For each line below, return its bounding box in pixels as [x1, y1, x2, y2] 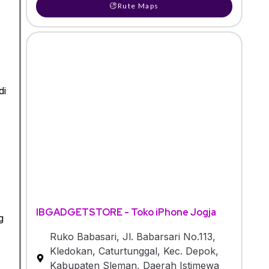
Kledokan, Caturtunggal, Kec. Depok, [49, 244, 219, 257]
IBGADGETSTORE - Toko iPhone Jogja [36, 205, 216, 219]
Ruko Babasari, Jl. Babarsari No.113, [49, 230, 216, 243]
